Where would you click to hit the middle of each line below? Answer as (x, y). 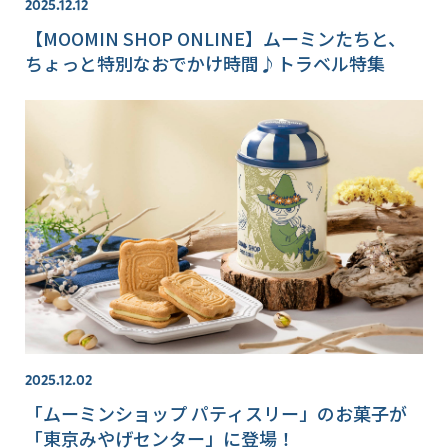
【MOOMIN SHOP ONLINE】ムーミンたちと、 (215, 37)
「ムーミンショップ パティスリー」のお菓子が (216, 412)
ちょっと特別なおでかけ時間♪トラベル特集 (205, 62)
